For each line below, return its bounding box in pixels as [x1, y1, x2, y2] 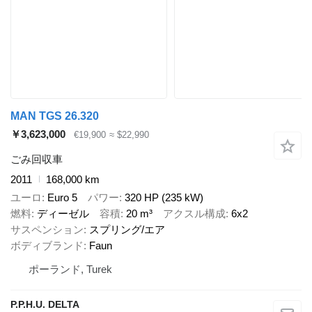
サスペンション [10, 224, 84, 235]
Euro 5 [47, 192, 77, 203]
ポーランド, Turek [29, 263, 112, 275]
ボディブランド [10, 240, 84, 251]
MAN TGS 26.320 [10, 109, 99, 122]
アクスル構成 [163, 208, 226, 219]
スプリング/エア [89, 224, 165, 235]
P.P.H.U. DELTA [10, 299, 79, 310]
